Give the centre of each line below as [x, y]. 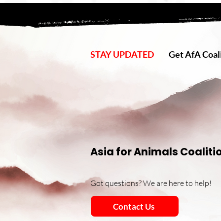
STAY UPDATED [122, 55]
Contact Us [134, 206]
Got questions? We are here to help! [151, 183]
